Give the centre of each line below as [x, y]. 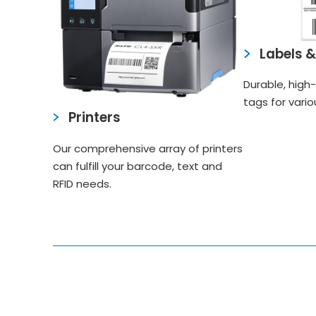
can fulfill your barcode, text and [137, 166]
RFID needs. [82, 183]
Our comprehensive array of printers [147, 148]
